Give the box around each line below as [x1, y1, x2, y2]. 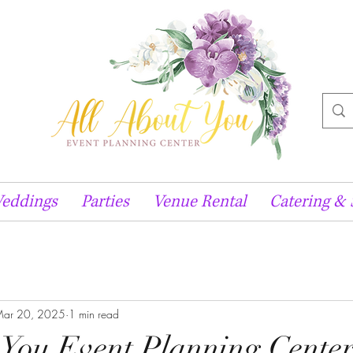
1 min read [69, 306, 119, 321]
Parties [81, 191, 129, 213]
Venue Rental [153, 191, 246, 213]
